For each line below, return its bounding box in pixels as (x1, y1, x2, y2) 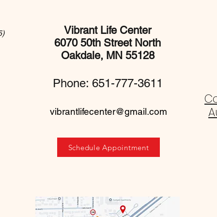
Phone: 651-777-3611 (52, 77, 163, 90)
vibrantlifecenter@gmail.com (50, 106, 167, 117)
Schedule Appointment (68, 142, 149, 152)
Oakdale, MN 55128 (61, 49, 155, 62)
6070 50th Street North (54, 37, 161, 49)
